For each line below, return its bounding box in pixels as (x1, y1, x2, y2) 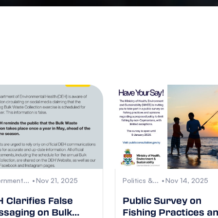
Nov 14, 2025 (165, 176, 208, 185)
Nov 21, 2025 (36, 176, 78, 185)
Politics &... (123, 176, 159, 185)
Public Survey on (123, 194, 201, 207)
